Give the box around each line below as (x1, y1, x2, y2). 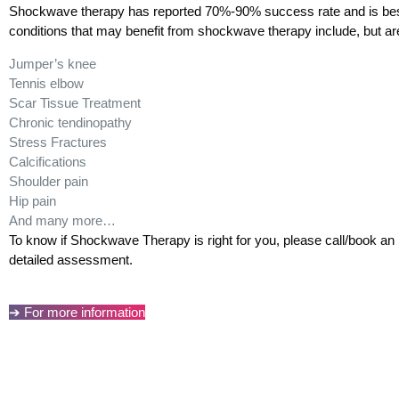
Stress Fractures (8, 134, 107, 150)
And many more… (8, 212, 116, 228)
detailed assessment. (8, 251, 133, 267)
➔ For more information (8, 304, 145, 320)
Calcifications (8, 153, 86, 169)
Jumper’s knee (8, 55, 96, 71)
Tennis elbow (8, 75, 84, 91)
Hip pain (8, 192, 56, 208)
